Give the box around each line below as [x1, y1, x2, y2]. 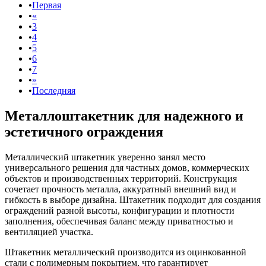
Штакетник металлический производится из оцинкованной [5, 246, 246, 257]
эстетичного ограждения [5, 123, 163, 140]
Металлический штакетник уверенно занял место [5, 151, 205, 162]
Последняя [32, 85, 75, 96]
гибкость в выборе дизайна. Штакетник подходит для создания [5, 194, 261, 205]
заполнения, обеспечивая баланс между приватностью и [5, 216, 233, 226]
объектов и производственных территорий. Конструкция [5, 173, 237, 183]
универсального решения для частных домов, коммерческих [5, 162, 249, 173]
